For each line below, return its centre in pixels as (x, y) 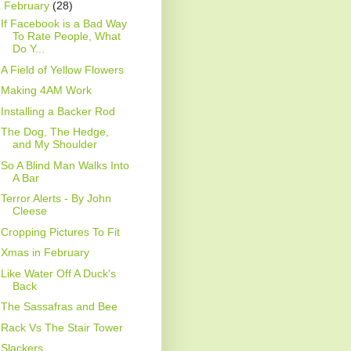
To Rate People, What (66, 36)
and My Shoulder (54, 145)
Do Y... (28, 49)
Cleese (29, 211)
